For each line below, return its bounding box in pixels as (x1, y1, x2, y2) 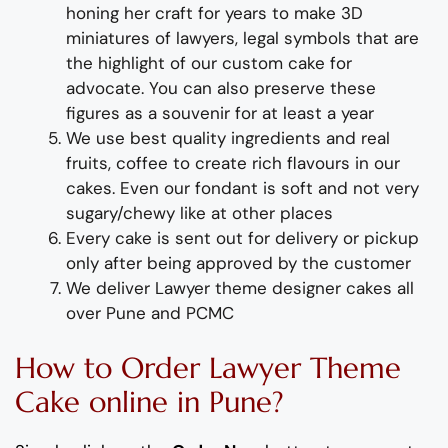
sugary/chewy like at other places (66, 201, 333, 224)
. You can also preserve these (141, 76, 376, 99)
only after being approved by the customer (66, 251, 411, 274)
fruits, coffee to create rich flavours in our (66, 151, 400, 174)
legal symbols (243, 26, 351, 49)
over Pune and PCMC (66, 301, 234, 324)
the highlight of (66, 51, 191, 74)
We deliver (66, 276, 155, 299)
